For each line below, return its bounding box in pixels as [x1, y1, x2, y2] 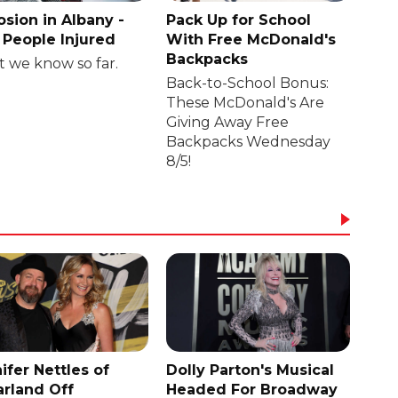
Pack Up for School [166, 11, 312, 28]
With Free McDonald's [166, 30, 337, 48]
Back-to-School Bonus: [166, 74, 330, 92]
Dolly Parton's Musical [166, 361, 335, 378]
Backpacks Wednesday [166, 132, 331, 150]
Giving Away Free [166, 113, 290, 131]
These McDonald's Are [166, 93, 325, 111]
